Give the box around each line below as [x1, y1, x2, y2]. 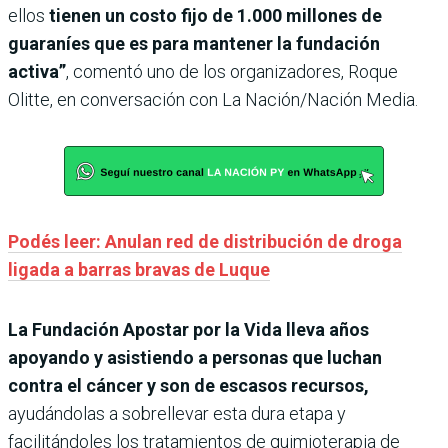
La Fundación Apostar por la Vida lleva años [8, 319, 369, 341]
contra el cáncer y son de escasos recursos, [8, 375, 369, 397]
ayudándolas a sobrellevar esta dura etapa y [8, 403, 346, 425]
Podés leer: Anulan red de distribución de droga [8, 231, 402, 253]
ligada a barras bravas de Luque [8, 259, 270, 281]
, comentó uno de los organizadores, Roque [66, 61, 398, 83]
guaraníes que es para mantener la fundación [8, 33, 380, 55]
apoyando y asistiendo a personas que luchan [8, 347, 382, 369]
